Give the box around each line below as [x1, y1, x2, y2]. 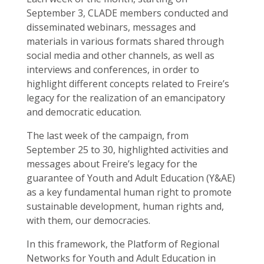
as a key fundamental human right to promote [27, 186, 232, 199]
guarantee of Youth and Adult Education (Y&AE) [27, 171, 235, 184]
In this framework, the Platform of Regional [27, 237, 219, 250]
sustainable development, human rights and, [27, 200, 224, 213]
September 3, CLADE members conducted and [27, 6, 228, 19]
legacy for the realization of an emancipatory [27, 91, 225, 104]
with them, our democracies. [27, 214, 150, 227]
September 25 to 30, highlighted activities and [27, 143, 228, 156]
